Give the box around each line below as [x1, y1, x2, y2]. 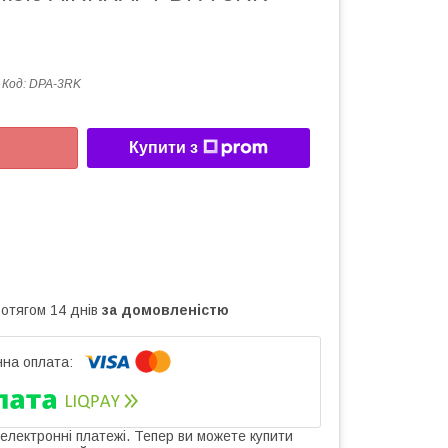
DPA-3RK [29, 77, 81, 91]
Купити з [129, 139, 198, 157]
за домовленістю [102, 301, 229, 318]
